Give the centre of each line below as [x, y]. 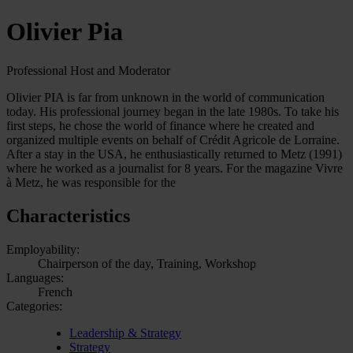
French [55, 292]
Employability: [43, 249]
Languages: [35, 277]
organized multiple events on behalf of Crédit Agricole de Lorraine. [173, 139]
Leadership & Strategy [125, 333]
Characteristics [68, 216]
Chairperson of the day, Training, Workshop [147, 263]
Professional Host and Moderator [88, 70]
